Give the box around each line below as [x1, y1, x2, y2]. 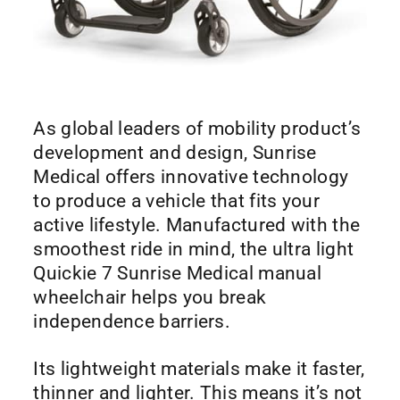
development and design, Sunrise [33, 142, 317, 164]
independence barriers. [33, 311, 231, 333]
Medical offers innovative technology [33, 166, 349, 188]
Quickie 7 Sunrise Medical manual [33, 262, 322, 285]
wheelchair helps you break [33, 287, 267, 309]
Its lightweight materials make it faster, [33, 358, 365, 380]
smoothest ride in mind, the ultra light [33, 238, 354, 261]
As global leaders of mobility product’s [33, 118, 362, 140]
